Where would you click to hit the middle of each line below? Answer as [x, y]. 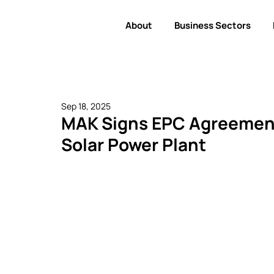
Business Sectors [213, 25]
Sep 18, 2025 [86, 106]
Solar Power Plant [134, 144]
